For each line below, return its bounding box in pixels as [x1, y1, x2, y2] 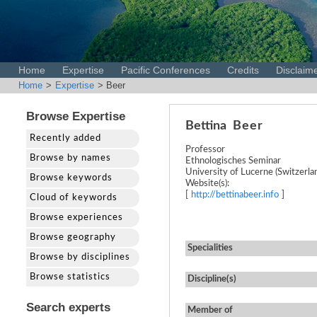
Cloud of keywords [30, 193, 117, 202]
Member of [188, 306, 233, 315]
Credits [227, 64, 259, 76]
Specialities [188, 243, 233, 253]
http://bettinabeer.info [191, 190, 279, 200]
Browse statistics [30, 272, 110, 282]
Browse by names [30, 154, 111, 163]
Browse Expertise [26, 110, 125, 123]
